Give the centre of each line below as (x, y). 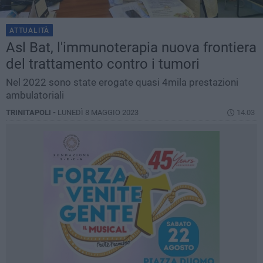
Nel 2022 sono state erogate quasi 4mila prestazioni (122, 82)
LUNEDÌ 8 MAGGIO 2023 (98, 113)
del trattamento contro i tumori (103, 64)
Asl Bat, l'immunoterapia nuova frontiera (131, 48)
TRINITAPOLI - (32, 113)
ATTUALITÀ (30, 31)
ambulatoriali (35, 95)
